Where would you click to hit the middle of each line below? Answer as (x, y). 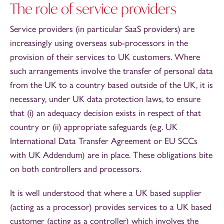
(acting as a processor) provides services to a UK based (111, 207)
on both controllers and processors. (75, 169)
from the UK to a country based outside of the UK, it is (111, 85)
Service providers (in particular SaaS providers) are (102, 29)
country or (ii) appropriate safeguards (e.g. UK (94, 127)
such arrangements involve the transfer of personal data (111, 71)
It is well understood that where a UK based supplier (106, 193)
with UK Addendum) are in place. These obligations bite (111, 155)
